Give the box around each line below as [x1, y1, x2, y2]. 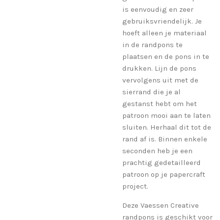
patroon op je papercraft [122, 169, 205, 179]
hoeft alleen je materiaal [122, 28, 207, 37]
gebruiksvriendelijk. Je [122, 16, 202, 26]
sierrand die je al [122, 87, 181, 96]
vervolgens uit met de [122, 75, 198, 84]
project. [122, 181, 148, 191]
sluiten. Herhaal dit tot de [122, 122, 211, 132]
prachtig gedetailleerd [122, 158, 201, 167]
